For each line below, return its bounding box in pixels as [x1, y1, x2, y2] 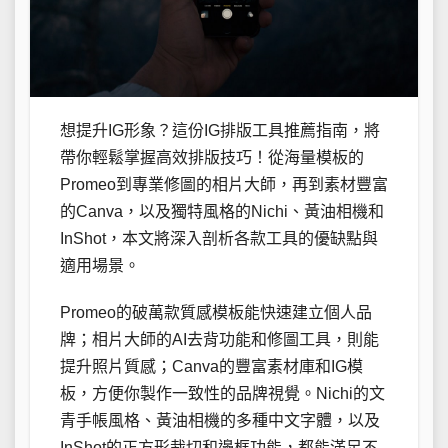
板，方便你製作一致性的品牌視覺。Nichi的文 [60, 385, 385, 403]
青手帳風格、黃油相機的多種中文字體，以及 [60, 412, 380, 430]
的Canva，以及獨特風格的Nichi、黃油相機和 [60, 203, 384, 221]
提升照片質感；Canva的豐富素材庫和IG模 [60, 358, 363, 376]
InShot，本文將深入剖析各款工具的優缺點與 [60, 230, 378, 248]
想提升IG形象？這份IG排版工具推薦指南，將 [60, 122, 380, 140]
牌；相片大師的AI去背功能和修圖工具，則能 [60, 331, 379, 349]
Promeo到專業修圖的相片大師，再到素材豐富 [60, 176, 388, 194]
